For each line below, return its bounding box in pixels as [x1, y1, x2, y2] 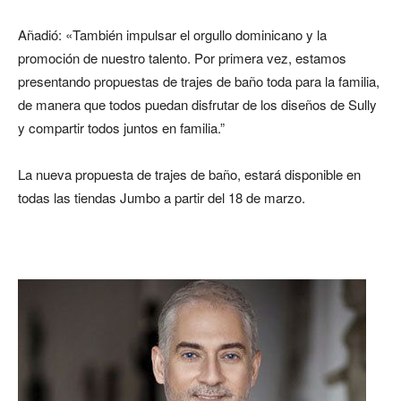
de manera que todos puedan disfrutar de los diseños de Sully [18, 95, 377, 114]
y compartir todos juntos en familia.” [18, 118, 225, 137]
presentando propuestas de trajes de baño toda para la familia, [18, 72, 380, 90]
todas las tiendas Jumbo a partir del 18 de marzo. [18, 188, 305, 207]
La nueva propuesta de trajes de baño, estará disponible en [18, 165, 361, 183]
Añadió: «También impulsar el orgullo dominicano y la [18, 25, 327, 44]
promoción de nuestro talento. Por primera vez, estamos [18, 48, 346, 67]
